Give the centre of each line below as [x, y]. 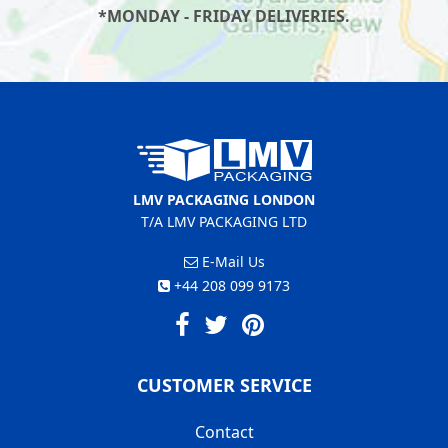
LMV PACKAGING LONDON [224, 199]
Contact [224, 431]
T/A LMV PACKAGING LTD [224, 221]
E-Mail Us [231, 261]
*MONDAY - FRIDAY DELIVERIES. [224, 15]
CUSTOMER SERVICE [224, 384]
